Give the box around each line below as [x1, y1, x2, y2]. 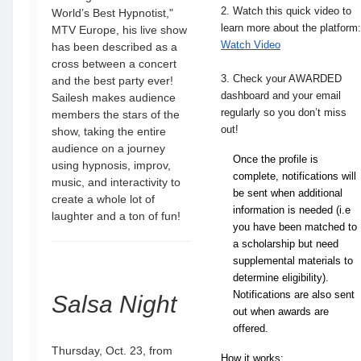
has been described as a [52, 40, 177, 53]
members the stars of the [52, 108, 180, 121]
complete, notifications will [233, 170, 356, 182]
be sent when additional [233, 187, 342, 199]
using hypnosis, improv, [52, 159, 171, 172]
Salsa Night [52, 291, 183, 317]
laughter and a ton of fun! [52, 210, 180, 222]
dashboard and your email [221, 89, 341, 102]
